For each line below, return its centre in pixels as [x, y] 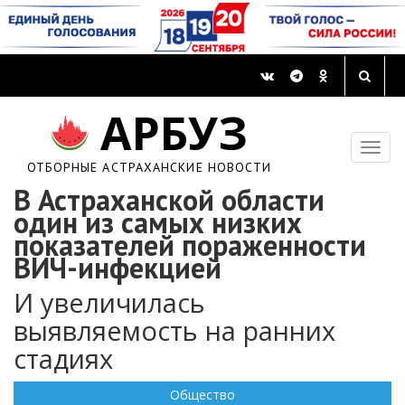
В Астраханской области [169, 200]
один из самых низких [158, 223]
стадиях [63, 359]
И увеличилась [109, 303]
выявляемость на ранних [174, 331]
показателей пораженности [190, 245]
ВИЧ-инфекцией [118, 268]
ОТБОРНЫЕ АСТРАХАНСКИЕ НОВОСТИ [149, 168]
